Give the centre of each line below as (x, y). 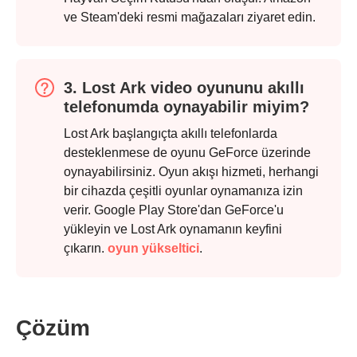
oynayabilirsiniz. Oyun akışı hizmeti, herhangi (191, 172)
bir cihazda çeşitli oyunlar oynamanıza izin (183, 191)
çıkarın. (86, 249)
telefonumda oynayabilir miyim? (186, 107)
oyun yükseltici (153, 249)
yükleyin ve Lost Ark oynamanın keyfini (173, 229)
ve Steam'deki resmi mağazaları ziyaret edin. (190, 18)
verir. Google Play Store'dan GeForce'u (174, 210)
